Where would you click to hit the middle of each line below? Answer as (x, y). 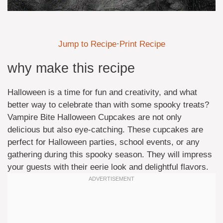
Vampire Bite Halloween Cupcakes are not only (95, 117)
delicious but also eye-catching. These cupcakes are (105, 129)
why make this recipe (71, 68)
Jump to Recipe (87, 44)
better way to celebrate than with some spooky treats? (108, 105)
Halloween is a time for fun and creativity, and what (102, 92)
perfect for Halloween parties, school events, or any (104, 142)
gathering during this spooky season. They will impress (110, 154)
